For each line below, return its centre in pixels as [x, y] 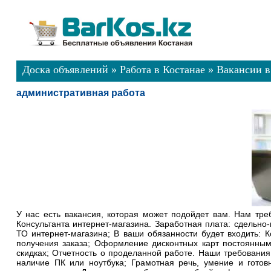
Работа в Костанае [162, 70]
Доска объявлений [65, 70]
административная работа [80, 93]
